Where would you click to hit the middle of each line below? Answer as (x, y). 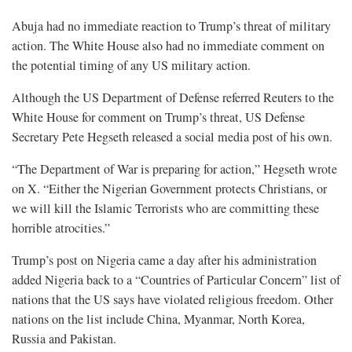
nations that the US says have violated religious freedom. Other (172, 300)
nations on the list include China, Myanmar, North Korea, (158, 319)
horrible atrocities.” (61, 228)
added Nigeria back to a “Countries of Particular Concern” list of (176, 280)
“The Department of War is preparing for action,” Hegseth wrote (174, 169)
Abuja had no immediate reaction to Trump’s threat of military (171, 26)
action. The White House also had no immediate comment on (168, 46)
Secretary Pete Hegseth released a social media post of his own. (172, 137)
